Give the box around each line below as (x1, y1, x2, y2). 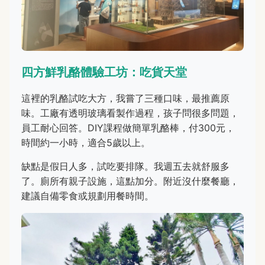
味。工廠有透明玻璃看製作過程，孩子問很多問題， (21, 106, 239, 119)
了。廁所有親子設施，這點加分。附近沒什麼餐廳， (21, 174, 239, 187)
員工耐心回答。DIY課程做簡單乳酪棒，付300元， (21, 121, 235, 134)
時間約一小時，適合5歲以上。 (21, 136, 150, 148)
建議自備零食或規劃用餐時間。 (21, 189, 154, 202)
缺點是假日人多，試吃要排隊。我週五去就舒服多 (21, 160, 230, 172)
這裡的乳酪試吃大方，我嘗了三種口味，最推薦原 (21, 92, 230, 104)
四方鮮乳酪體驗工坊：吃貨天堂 (21, 64, 187, 79)
